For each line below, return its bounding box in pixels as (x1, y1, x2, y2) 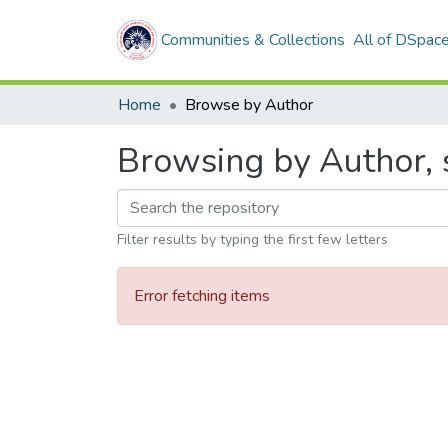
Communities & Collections (161, 29, 345, 51)
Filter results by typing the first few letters (117, 230, 388, 249)
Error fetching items (134, 285, 270, 307)
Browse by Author (185, 94, 313, 116)
